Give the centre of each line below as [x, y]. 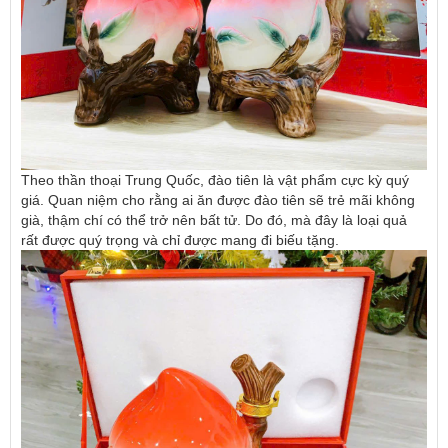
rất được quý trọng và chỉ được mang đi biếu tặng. [182, 240]
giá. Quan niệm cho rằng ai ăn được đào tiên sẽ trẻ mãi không [218, 200]
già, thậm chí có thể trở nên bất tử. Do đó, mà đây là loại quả [214, 220]
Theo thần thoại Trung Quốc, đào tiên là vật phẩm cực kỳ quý [215, 180]
